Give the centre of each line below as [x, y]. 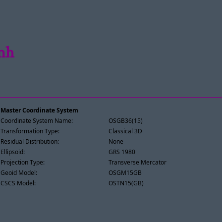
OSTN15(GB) [126, 183]
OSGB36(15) [126, 120]
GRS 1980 [122, 152]
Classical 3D [126, 131]
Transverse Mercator [138, 162]
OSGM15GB [125, 172]
